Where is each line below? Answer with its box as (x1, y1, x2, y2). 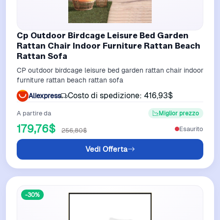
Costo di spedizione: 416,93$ (68, 90, 173, 101)
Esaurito (179, 124, 203, 133)
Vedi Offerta (85, 144, 128, 154)
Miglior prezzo (159, 110, 199, 117)
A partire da (17, 109, 51, 118)
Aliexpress (28, 91, 61, 100)
